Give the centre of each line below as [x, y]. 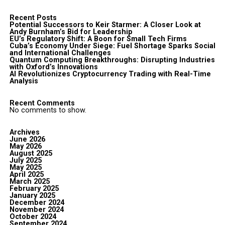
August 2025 [31, 153]
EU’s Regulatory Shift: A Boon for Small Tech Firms [98, 39]
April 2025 [26, 174]
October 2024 [33, 216]
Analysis [24, 81]
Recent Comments [42, 103]
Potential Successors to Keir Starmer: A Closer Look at [105, 25]
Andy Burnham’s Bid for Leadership [71, 32]
